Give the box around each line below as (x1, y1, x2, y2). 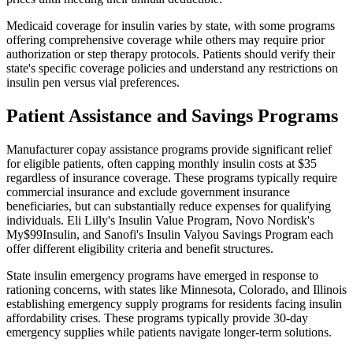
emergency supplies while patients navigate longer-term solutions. (6, 325, 332, 339)
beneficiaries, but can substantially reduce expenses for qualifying (6, 199, 331, 213)
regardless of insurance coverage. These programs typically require (6, 170, 337, 184)
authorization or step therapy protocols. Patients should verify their (6, 47, 335, 61)
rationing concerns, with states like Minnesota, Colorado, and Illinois (6, 282, 347, 296)
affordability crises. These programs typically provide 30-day (6, 310, 308, 325)
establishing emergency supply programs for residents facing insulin (6, 296, 342, 310)
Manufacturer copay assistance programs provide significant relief (6, 142, 332, 156)
